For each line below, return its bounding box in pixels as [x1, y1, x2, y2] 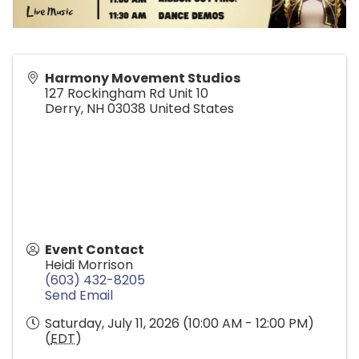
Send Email [45, 285, 113, 305]
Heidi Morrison [45, 255, 133, 274]
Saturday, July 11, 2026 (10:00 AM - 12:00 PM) [45, 313, 314, 333]
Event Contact [45, 240, 144, 259]
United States [149, 99, 234, 118]
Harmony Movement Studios [45, 68, 240, 87]
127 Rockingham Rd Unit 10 [45, 83, 208, 103]
